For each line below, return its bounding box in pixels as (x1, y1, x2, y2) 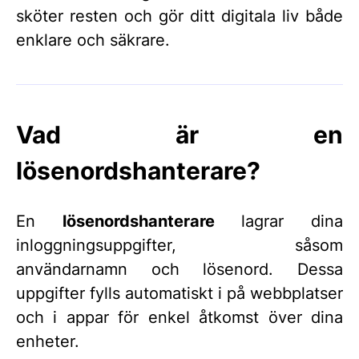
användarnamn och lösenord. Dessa (16, 259, 343, 279)
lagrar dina (214, 211, 344, 231)
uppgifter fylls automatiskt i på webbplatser (16, 283, 343, 303)
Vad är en (16, 120, 343, 149)
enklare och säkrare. (16, 30, 170, 50)
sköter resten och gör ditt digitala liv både (16, 6, 343, 26)
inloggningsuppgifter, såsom (16, 235, 343, 255)
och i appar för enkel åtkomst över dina (16, 307, 343, 327)
